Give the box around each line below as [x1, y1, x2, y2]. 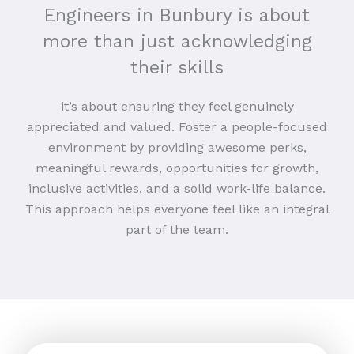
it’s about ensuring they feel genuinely [60, 98, 294, 114]
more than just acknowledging [42, 30, 312, 52]
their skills [130, 56, 224, 78]
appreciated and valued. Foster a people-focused [27, 119, 327, 134]
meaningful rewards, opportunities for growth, [36, 160, 318, 175]
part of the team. [126, 221, 228, 237]
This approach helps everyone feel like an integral [24, 201, 330, 217]
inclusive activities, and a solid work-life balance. [28, 180, 326, 196]
